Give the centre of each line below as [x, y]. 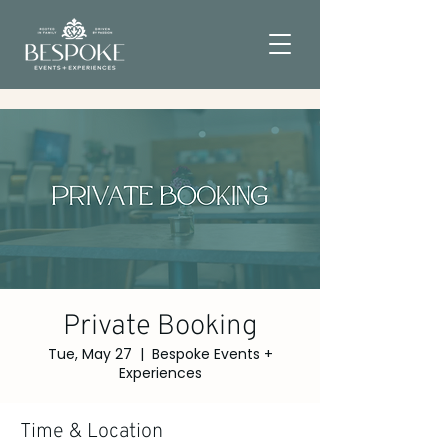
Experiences [160, 373]
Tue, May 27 [89, 354]
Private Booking [160, 327]
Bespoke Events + [212, 354]
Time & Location [91, 432]
